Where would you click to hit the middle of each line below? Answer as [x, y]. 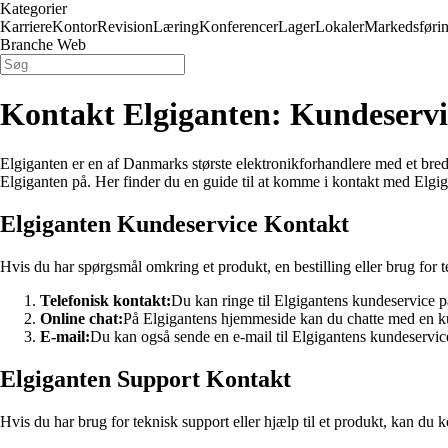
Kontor [74, 26]
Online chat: [81, 318]
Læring [176, 26]
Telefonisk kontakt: [105, 300]
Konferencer [238, 26]
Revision [125, 26]
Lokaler [339, 26]
